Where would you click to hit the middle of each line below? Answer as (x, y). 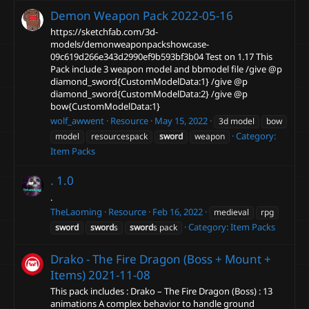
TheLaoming (76, 211)
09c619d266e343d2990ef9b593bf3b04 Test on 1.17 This (161, 56)
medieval (231, 212)
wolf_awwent (77, 121)
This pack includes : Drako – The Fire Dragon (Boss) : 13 (161, 291)
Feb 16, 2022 (178, 211)
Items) (68, 275)
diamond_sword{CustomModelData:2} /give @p (149, 93)
